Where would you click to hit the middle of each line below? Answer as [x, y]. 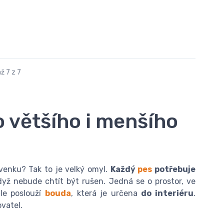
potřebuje [174, 169]
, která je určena [106, 193]
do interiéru [167, 193]
